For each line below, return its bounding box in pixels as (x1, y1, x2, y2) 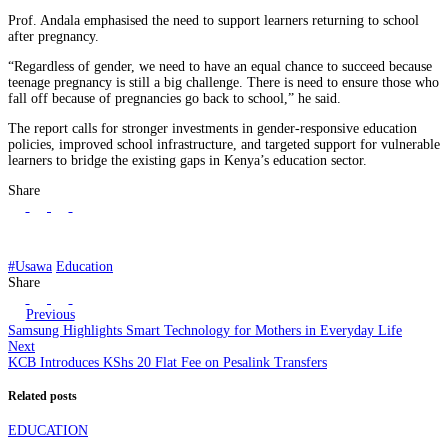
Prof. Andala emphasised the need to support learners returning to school (8, 12, 419, 28)
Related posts (8, 390, 77, 404)
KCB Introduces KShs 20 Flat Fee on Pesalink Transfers (8, 354, 327, 370)
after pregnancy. (8, 28, 99, 44)
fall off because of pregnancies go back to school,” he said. (8, 90, 341, 106)
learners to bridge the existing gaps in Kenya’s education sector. (8, 152, 367, 168)
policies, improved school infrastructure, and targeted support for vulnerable (8, 136, 440, 152)
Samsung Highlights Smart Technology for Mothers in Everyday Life (8, 322, 402, 338)
